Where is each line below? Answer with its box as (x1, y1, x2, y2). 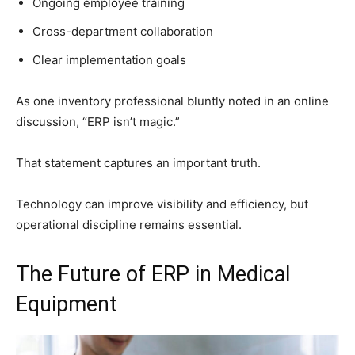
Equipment (16, 292, 117, 318)
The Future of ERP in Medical (16, 261, 290, 288)
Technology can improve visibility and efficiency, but (16, 197, 308, 212)
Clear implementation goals (32, 52, 186, 68)
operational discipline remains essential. (16, 217, 242, 233)
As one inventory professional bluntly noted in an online (16, 94, 329, 109)
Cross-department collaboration (32, 24, 213, 40)
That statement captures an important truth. (16, 155, 261, 171)
